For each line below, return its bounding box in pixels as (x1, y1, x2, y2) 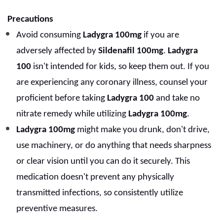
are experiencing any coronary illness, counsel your (16, 78, 208, 88)
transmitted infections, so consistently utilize (16, 188, 183, 198)
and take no (154, 94, 200, 104)
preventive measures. (16, 204, 98, 214)
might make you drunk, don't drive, (75, 125, 210, 135)
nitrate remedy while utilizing (16, 110, 128, 119)
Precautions (7, 15, 53, 25)
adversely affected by (16, 46, 98, 56)
